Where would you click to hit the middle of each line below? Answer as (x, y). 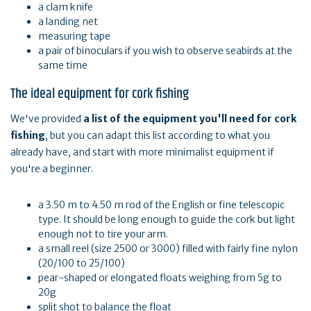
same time (63, 66)
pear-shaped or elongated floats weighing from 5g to (160, 278)
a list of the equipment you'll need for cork (190, 119)
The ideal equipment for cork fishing (100, 94)
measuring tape (74, 36)
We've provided (47, 119)
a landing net (68, 22)
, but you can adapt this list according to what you (158, 136)
